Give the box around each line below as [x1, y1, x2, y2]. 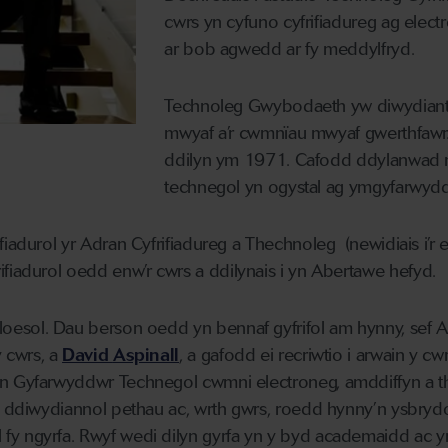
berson [88, 317, 147, 340]
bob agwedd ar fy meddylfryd [178, 38, 411, 61]
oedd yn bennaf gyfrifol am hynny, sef [146, 317, 432, 340]
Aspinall [112, 344, 180, 367]
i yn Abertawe [280, 260, 385, 283]
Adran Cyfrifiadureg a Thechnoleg [79, 233, 341, 256]
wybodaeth [260, 95, 347, 118]
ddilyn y [164, 149, 225, 172]
